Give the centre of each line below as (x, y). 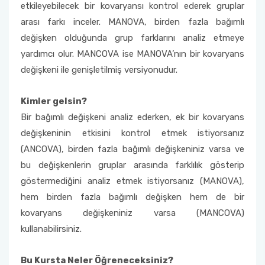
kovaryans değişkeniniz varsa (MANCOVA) (132, 213)
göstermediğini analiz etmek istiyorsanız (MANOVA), (132, 181)
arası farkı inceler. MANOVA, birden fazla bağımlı (132, 22)
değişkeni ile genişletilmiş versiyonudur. (99, 70)
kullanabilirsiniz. (51, 229)
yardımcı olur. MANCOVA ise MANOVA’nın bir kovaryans (132, 54)
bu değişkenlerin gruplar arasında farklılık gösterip (132, 165)
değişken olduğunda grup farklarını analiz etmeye (132, 38)
